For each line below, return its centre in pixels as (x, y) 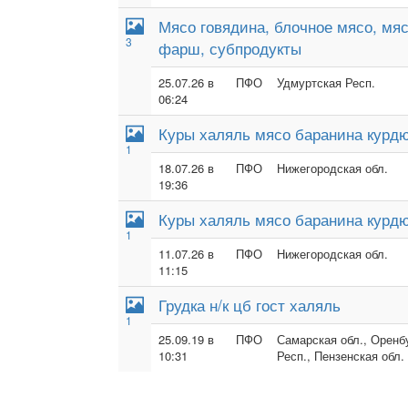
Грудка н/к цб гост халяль (250, 305)
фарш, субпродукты (230, 48)
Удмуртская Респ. (326, 82)
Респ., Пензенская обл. (341, 356)
